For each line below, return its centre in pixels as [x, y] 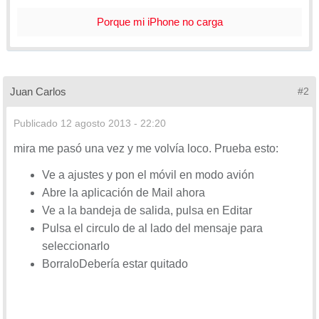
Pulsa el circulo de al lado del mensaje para [152, 228]
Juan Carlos [41, 91]
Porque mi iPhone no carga [159, 21]
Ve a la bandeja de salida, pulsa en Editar [147, 210]
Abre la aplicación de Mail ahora [124, 192]
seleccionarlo [76, 246]
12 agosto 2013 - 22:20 [113, 123]
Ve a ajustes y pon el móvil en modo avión [148, 174]
